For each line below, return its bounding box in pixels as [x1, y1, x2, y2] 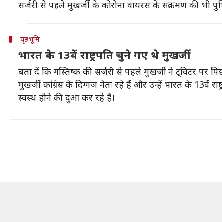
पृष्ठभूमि [20, 34, 40, 44]
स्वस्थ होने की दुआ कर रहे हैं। [18, 91, 115, 103]
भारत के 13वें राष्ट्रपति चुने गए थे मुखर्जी [18, 47, 187, 62]
